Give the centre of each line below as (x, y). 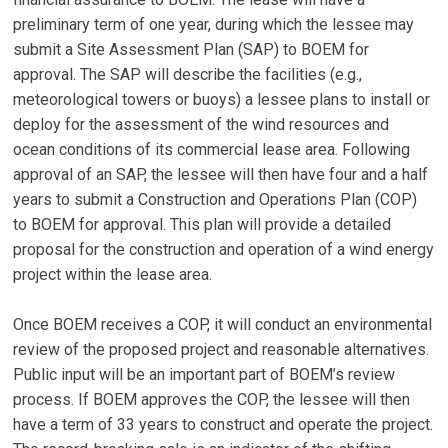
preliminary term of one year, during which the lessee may (214, 25)
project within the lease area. (113, 275)
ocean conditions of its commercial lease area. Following (212, 150)
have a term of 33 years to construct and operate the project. (223, 425)
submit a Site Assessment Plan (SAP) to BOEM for (191, 50)
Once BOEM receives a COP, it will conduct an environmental (223, 325)
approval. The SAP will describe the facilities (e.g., (188, 75)
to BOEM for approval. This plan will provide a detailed (202, 225)
